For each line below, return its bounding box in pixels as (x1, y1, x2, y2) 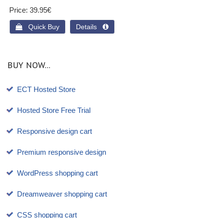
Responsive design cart (17, 127, 92, 136)
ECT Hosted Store (17, 85, 75, 94)
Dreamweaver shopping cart (17, 190, 107, 199)
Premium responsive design (17, 148, 106, 157)
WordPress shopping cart (17, 169, 98, 178)
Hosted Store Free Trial (17, 106, 91, 115)
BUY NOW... (7, 59, 50, 71)
